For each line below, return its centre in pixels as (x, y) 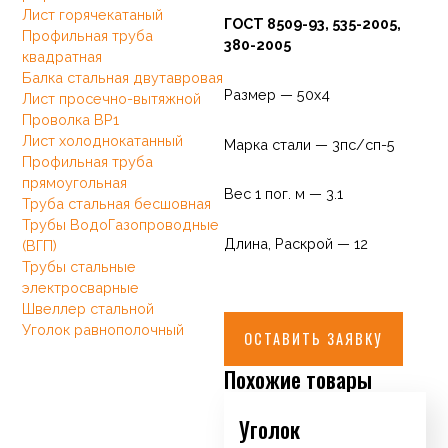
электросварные (81, 287)
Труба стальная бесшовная (117, 203)
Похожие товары (298, 378)
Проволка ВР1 (71, 119)
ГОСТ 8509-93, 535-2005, (312, 24)
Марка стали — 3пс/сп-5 (309, 144)
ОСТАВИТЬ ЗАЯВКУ (313, 338)
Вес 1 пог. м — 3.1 (283, 194)
